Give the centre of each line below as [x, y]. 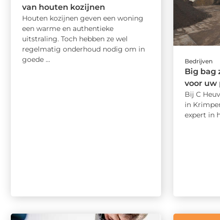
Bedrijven [199, 61]
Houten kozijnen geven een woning [83, 18]
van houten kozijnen [64, 7]
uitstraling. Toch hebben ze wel [75, 39]
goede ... [36, 60]
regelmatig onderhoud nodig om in [83, 49]
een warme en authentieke [68, 29]
